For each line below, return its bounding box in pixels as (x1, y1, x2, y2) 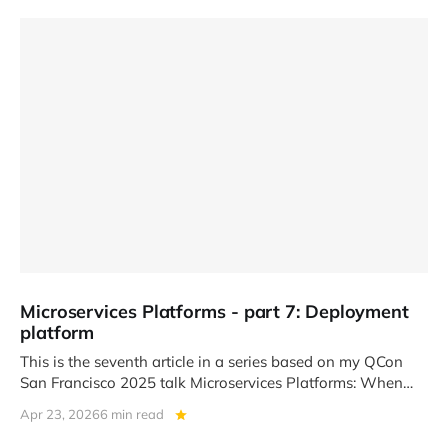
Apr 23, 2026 (20, 406, 100, 422)
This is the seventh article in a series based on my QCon (20, 351, 403, 371)
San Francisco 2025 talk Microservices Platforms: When (20, 372, 403, 392)
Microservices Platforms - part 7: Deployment (20, 299, 410, 323)
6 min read (100, 406, 164, 422)
